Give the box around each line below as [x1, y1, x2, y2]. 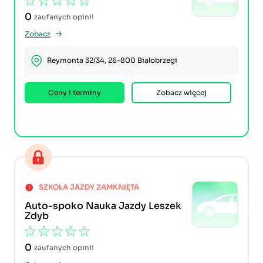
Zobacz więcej [156, 87, 207, 97]
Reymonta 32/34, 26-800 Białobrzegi [47, 56, 177, 65]
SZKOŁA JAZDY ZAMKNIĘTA [39, 182, 139, 191]
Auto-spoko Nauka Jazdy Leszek [25, 199, 181, 212]
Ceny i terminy [48, 87, 101, 97]
